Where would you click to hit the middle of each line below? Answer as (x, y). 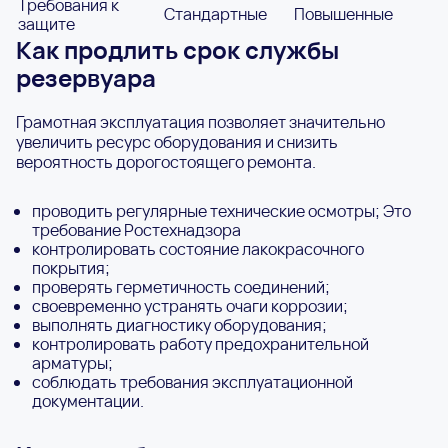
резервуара (86, 77)
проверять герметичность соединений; (181, 286)
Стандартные (215, 13)
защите (46, 23)
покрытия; (71, 267)
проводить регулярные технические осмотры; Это (221, 210)
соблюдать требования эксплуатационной (192, 381)
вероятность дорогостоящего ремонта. (166, 161)
